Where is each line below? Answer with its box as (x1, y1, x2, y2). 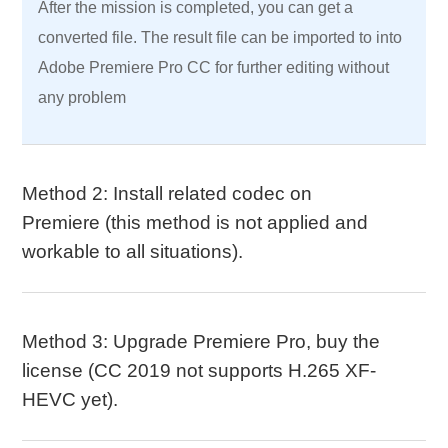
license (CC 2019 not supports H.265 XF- (22, 360, 377, 381)
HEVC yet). (22, 389, 119, 410)
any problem (38, 89, 127, 106)
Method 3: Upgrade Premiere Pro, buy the (22, 331, 381, 352)
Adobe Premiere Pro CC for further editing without (38, 59, 390, 76)
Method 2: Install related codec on (22, 183, 313, 204)
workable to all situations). (22, 241, 244, 262)
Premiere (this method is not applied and (22, 212, 369, 233)
